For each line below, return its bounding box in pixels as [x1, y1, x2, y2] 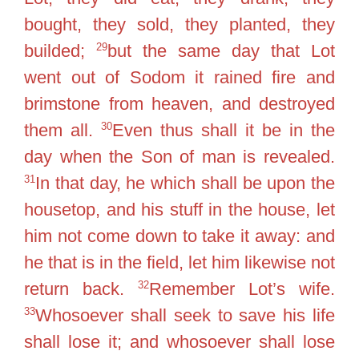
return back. [24, 278, 138, 299]
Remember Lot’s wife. [149, 278, 335, 299]
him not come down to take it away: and [24, 225, 335, 246]
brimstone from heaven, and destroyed [24, 93, 335, 114]
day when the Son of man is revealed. [24, 146, 335, 167]
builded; [24, 40, 96, 61]
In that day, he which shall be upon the [35, 172, 335, 193]
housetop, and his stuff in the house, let [24, 199, 335, 220]
